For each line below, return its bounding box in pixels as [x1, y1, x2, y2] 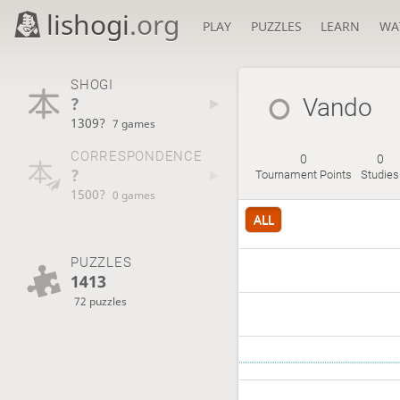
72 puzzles [74, 293, 128, 308]
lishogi [46, 6, 130, 43]
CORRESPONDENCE [70, 148, 203, 165]
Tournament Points [255, 168, 353, 182]
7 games [112, 115, 156, 130]
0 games [112, 187, 156, 203]
